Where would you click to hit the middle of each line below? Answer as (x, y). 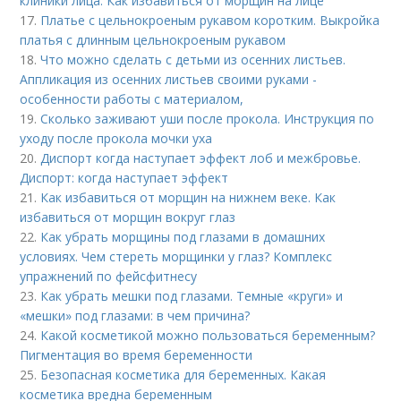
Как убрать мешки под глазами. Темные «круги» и (192, 296)
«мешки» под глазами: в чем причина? (135, 316)
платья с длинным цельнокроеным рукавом (153, 40)
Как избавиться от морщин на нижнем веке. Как (188, 197)
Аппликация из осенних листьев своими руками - (169, 79)
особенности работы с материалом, (132, 99)
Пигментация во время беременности (137, 355)
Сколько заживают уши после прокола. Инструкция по (208, 119)
